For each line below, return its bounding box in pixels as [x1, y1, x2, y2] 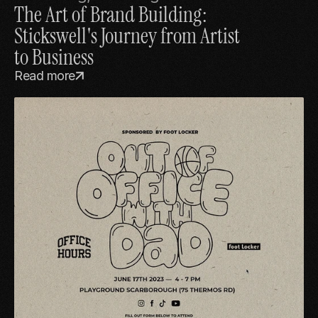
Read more [14, 68, 75, 84]
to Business [14, 43, 94, 72]
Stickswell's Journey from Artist [14, 22, 240, 50]
